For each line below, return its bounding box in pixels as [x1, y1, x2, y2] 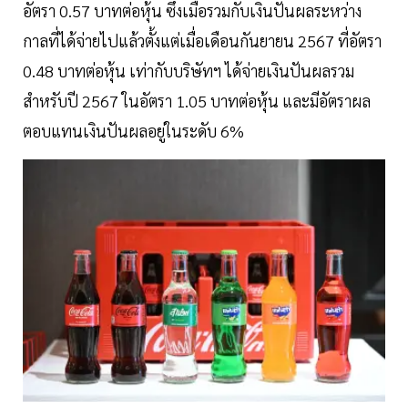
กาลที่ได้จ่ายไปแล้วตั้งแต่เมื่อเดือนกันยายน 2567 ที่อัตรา [23, 30, 382, 52]
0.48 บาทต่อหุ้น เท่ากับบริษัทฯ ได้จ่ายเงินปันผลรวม [23, 60, 354, 82]
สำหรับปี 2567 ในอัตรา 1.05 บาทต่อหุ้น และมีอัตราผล [23, 90, 371, 112]
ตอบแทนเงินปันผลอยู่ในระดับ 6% [23, 120, 244, 142]
